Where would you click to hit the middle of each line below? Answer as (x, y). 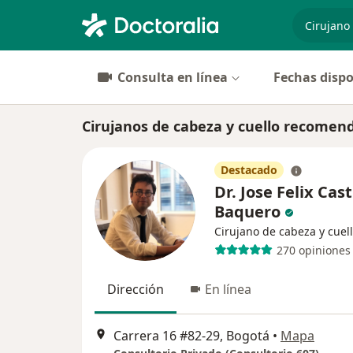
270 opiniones (313, 250)
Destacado (249, 170)
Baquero (247, 212)
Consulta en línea (173, 77)
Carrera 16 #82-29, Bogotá (191, 336)
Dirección (136, 289)
